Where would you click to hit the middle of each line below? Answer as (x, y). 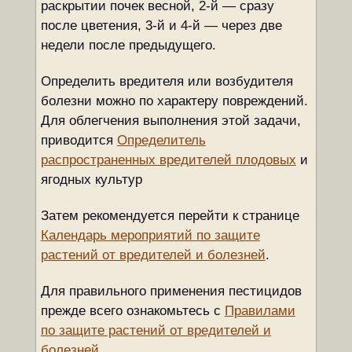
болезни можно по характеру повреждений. (174, 101)
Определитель (161, 140)
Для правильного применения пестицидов (171, 291)
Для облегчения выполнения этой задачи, (170, 121)
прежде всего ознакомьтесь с (132, 311)
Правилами (260, 311)
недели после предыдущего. (128, 45)
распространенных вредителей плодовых (168, 160)
